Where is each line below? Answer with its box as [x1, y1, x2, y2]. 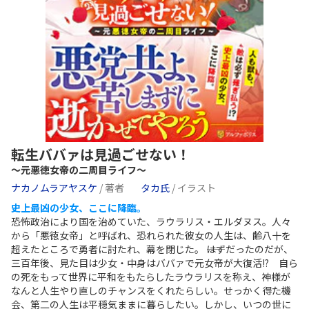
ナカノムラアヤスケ [11, 181, 99, 195]
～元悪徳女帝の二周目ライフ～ [11, 163, 146, 177]
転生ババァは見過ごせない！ [11, 144, 190, 165]
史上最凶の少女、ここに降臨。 [11, 201, 146, 215]
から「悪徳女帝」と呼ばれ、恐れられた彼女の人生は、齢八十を [11, 228, 291, 243]
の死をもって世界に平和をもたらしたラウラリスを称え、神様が [11, 270, 290, 284]
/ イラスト [172, 181, 216, 195]
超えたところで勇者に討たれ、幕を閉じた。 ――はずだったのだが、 [11, 242, 293, 257]
